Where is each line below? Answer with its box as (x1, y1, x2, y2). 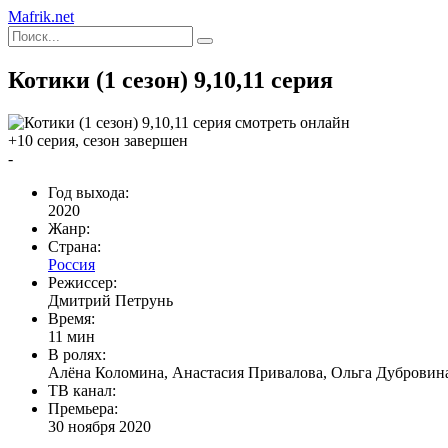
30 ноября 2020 (48, 417, 151, 435)
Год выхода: (48, 183, 129, 201)
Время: (48, 309, 95, 327)
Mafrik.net (8, 8, 74, 25)
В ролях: (48, 345, 106, 363)
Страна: (48, 237, 101, 255)
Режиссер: (48, 273, 117, 291)
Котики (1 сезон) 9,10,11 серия (8, 66, 333, 93)
